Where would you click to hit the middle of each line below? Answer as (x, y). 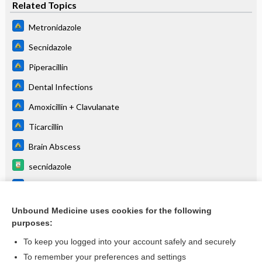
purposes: (32, 223)
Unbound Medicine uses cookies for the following (112, 211)
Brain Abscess (54, 146)
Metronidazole (55, 27)
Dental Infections (61, 87)
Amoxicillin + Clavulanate (74, 106)
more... (24, 227)
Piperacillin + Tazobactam (74, 206)
